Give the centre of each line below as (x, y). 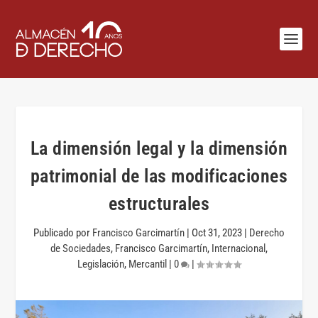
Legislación (101, 264)
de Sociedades (81, 248)
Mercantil (148, 264)
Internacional (238, 248)
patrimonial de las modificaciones (159, 176)
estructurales (159, 204)
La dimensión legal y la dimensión (159, 148)
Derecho (267, 233)
